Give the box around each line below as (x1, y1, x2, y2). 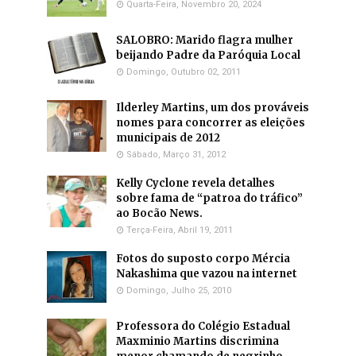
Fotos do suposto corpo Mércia (116, 252, 290, 265)
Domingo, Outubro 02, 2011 (126, 67, 241, 77)
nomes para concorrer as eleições (116, 116, 305, 130)
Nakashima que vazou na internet (116, 267, 297, 281)
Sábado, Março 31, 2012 (126, 149, 226, 160)
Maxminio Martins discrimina (116, 335, 279, 348)
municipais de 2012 (116, 131, 220, 145)
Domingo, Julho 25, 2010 (126, 285, 231, 296)
